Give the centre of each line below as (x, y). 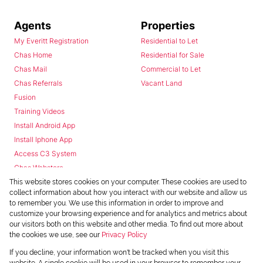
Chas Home (33, 55)
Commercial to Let (171, 69)
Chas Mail (31, 69)
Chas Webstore (39, 168)
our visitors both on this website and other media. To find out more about (126, 224)
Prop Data (96, 252)
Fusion (25, 97)
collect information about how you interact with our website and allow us (128, 193)
